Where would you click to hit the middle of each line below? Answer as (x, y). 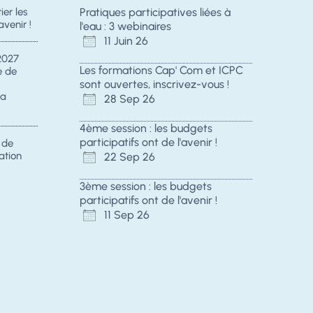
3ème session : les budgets (145, 186)
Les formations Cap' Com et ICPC (161, 70)
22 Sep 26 (129, 157)
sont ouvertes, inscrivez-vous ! (154, 84)
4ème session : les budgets (146, 128)
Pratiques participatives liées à (155, 12)
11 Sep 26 (126, 215)
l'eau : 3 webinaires (125, 26)
